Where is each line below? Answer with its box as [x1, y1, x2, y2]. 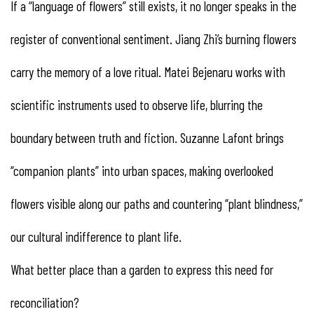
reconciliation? [11, 294, 79, 310]
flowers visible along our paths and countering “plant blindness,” [11, 195, 303, 212]
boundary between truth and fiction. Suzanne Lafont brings [11, 129, 284, 146]
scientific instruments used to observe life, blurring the [11, 96, 263, 113]
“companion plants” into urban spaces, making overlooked [11, 162, 273, 179]
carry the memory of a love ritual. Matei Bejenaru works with [11, 63, 285, 80]
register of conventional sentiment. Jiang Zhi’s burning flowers [11, 30, 296, 47]
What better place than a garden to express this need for [11, 261, 273, 278]
